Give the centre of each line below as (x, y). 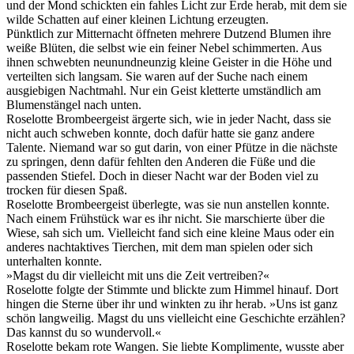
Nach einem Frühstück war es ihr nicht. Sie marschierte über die (166, 218)
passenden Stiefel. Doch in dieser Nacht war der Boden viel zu (162, 175)
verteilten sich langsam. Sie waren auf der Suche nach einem (157, 76)
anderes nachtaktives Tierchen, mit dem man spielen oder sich (160, 247)
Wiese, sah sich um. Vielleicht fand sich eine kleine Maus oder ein (170, 232)
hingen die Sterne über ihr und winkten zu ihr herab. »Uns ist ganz (172, 303)
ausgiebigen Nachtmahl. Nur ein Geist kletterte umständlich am (164, 90)
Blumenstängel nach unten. (74, 104)
